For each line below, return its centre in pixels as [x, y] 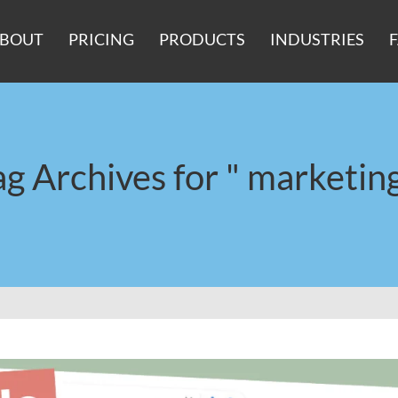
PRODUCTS [203, 39]
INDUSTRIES [318, 39]
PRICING [102, 39]
